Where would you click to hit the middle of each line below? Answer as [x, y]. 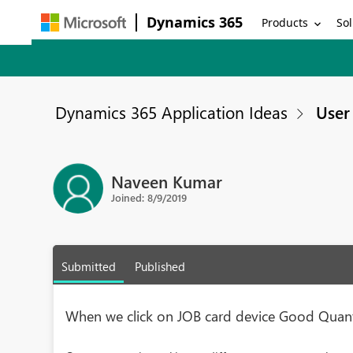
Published [160, 266]
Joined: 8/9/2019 [149, 197]
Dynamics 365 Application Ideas [172, 112]
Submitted [89, 266]
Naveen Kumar [167, 181]
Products [285, 22]
